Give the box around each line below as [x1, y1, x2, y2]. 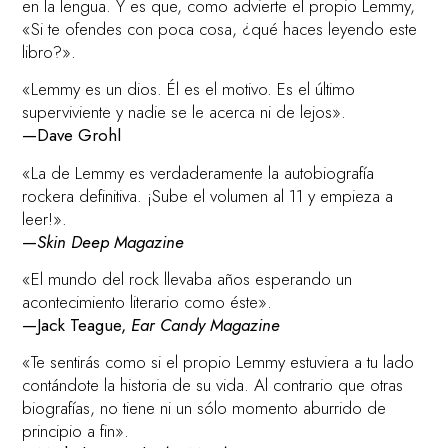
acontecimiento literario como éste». [22, 290, 273, 315]
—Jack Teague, [22, 313, 132, 338]
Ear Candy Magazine [131, 313, 281, 338]
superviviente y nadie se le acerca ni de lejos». [22, 100, 347, 125]
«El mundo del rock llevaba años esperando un [22, 267, 353, 292]
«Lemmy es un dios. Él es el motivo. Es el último [22, 77, 356, 102]
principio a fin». [22, 419, 130, 444]
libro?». [22, 39, 77, 64]
